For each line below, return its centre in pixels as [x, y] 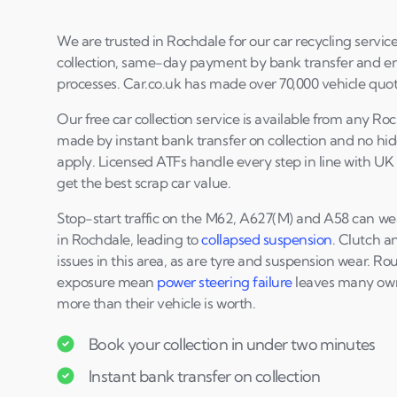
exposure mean [107, 282]
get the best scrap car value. [144, 183]
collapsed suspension [267, 239]
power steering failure [225, 282]
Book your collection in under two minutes [232, 344]
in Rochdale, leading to [129, 239]
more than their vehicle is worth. [156, 303]
